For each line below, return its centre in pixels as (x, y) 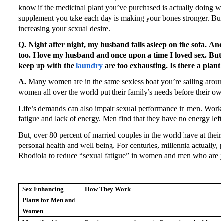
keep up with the (47, 65)
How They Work (108, 189)
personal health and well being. (67, 145)
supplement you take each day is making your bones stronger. (114, 18)
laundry (89, 65)
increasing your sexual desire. (64, 28)
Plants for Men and (49, 200)
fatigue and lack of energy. (59, 118)
